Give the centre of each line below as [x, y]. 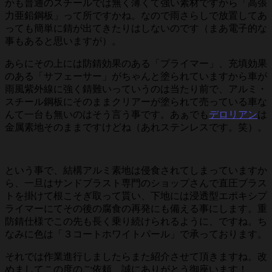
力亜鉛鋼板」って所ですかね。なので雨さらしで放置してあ [136, 16]
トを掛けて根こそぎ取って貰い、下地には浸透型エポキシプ [136, 196]
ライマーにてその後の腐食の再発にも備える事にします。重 [136, 209]
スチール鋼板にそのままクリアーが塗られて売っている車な [136, 102]
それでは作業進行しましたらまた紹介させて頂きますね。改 [136, 257]
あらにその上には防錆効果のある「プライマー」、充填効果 [136, 64]
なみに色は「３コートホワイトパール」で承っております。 [136, 234]
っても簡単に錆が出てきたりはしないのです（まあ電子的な [136, 29]
